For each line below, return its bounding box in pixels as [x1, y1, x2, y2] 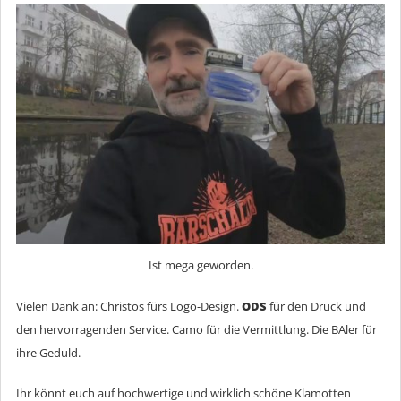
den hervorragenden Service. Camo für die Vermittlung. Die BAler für [16, 320, 377, 337]
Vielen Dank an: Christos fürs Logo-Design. [16, 297, 242, 314]
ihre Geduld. [16, 344, 81, 361]
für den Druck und [269, 297, 366, 314]
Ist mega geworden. [148, 257, 253, 274]
